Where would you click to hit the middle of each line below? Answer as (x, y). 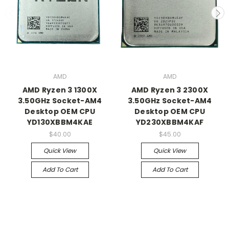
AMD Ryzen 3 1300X (60, 90)
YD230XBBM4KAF (170, 122)
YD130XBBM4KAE (60, 122)
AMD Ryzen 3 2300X (170, 90)
